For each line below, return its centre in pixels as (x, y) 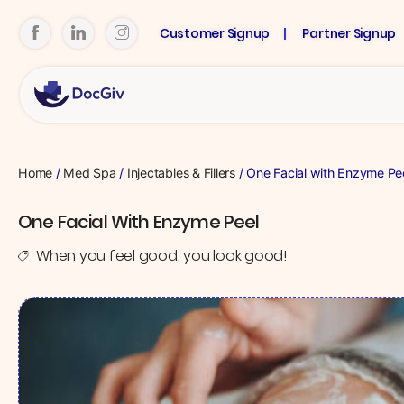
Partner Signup (349, 33)
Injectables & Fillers (181, 173)
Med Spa (90, 173)
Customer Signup (215, 33)
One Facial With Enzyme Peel (139, 222)
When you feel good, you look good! (161, 256)
